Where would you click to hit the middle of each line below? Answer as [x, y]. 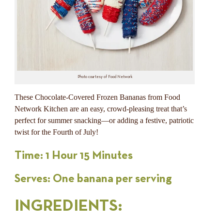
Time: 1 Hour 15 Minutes [74, 155]
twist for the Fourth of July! [56, 132]
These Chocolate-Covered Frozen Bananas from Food [97, 97]
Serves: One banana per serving [93, 178]
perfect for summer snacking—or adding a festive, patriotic [104, 120]
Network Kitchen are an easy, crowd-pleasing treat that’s [101, 108]
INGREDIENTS [66, 206]
